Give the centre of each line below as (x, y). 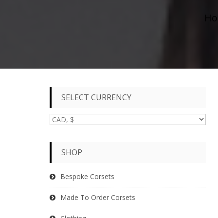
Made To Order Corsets (98, 197)
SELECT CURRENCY (96, 98)
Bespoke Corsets (87, 176)
